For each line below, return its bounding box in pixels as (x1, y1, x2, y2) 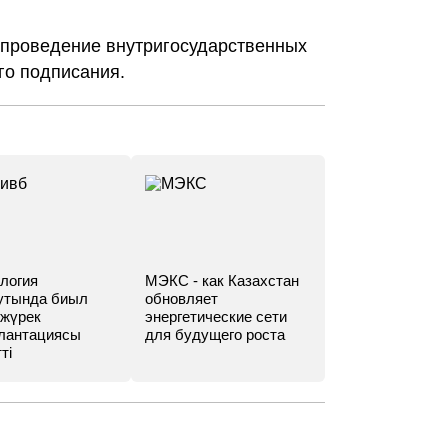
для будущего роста (145, 326, 286, 343)
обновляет (145, 290, 219, 307)
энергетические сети (145, 308, 288, 325)
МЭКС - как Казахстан (145, 272, 300, 289)
